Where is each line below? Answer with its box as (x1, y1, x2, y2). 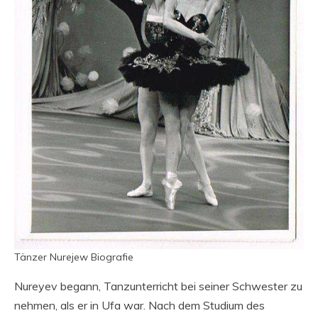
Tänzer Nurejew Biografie (14, 251, 133, 263)
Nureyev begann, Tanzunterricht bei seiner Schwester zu (14, 279, 302, 293)
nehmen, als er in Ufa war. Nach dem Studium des (14, 298, 265, 312)
